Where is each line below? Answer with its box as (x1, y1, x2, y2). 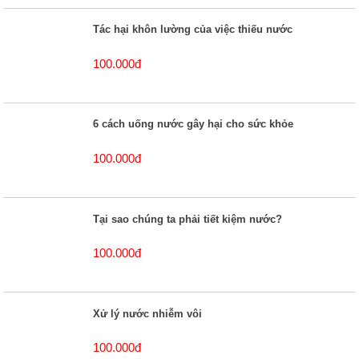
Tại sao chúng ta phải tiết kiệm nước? (93, 212, 283, 225)
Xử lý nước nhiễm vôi (93, 307, 203, 320)
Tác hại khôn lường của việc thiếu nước (93, 23, 293, 36)
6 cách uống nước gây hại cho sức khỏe (93, 118, 294, 131)
